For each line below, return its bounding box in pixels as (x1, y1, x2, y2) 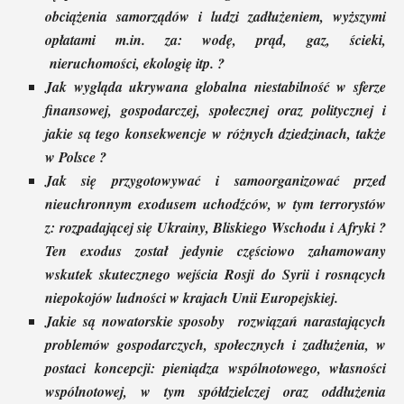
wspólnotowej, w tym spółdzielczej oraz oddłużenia (45, 381, 386, 400)
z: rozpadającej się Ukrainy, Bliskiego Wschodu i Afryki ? (45, 216, 386, 236)
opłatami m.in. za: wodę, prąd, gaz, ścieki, (45, 29, 386, 49)
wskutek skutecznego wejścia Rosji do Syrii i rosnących (45, 263, 386, 283)
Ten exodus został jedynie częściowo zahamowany (45, 240, 386, 260)
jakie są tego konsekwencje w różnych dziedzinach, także (45, 123, 386, 142)
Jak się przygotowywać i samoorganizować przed (45, 170, 386, 190)
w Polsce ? (45, 146, 106, 166)
